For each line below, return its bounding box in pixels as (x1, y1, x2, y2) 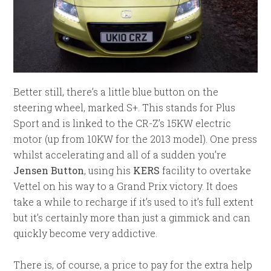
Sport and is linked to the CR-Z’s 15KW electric (13, 117, 232, 130)
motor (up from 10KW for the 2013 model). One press (13, 132, 258, 146)
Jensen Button (13, 164, 85, 177)
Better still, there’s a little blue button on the (13, 85, 219, 99)
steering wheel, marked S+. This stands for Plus (13, 101, 236, 114)
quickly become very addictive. (13, 227, 158, 240)
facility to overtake (160, 164, 252, 177)
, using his (84, 164, 134, 177)
